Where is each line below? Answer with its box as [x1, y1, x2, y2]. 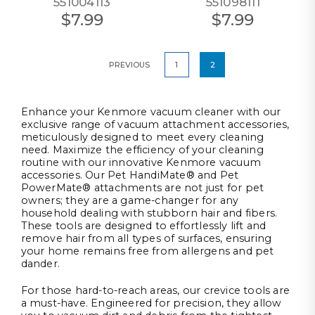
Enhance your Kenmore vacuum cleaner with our [20, 105, 281, 119]
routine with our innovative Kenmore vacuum [20, 156, 262, 169]
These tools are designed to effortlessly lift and [20, 219, 266, 233]
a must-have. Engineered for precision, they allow [20, 297, 282, 310]
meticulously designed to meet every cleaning [20, 131, 264, 144]
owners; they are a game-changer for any [20, 194, 239, 207]
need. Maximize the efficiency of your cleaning [20, 143, 264, 157]
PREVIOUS [108, 60, 150, 70]
